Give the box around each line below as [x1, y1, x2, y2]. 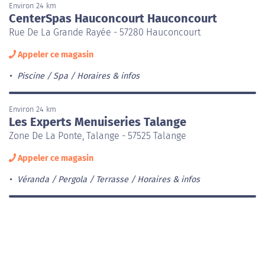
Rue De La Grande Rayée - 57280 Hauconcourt [9, 26, 201, 38]
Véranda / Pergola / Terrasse [17, 174, 128, 185]
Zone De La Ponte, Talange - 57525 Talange [9, 130, 186, 141]
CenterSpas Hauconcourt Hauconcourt [9, 11, 217, 25]
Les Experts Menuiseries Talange [9, 114, 186, 129]
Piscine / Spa [17, 70, 68, 81]
